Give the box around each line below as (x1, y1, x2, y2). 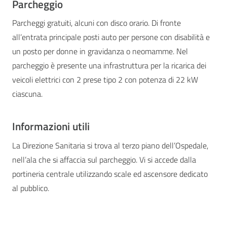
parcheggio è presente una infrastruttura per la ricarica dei (12, 59, 206, 71)
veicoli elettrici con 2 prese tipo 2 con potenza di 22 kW (12, 73, 198, 86)
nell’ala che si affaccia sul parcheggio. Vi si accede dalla (12, 153, 196, 166)
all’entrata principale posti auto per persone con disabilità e (12, 30, 210, 43)
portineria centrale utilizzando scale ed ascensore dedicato (12, 167, 208, 180)
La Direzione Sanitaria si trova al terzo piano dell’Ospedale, (12, 139, 208, 152)
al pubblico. (12, 181, 49, 194)
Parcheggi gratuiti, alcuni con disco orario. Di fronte (12, 16, 181, 29)
